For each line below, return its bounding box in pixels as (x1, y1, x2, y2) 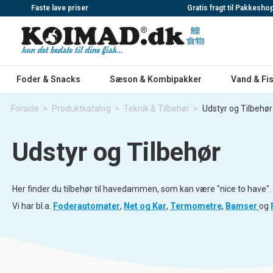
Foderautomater (53, 201, 120, 211)
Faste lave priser (29, 3, 88, 12)
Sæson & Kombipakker (109, 74, 202, 84)
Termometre (170, 201, 222, 211)
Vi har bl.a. (12, 201, 53, 211)
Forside (10, 104, 39, 113)
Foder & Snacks (16, 74, 80, 84)
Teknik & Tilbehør (123, 104, 190, 113)
